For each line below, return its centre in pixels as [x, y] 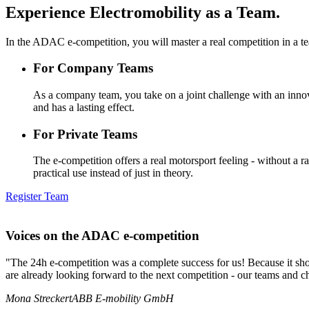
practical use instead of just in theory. [113, 173]
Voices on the [42, 236]
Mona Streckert [39, 298]
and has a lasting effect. [84, 107]
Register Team [37, 197]
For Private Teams [85, 134]
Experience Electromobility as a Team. [143, 12]
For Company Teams [93, 68]
